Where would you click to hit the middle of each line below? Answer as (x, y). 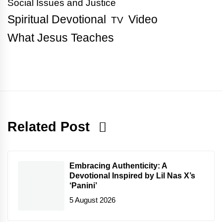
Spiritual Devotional (57, 19)
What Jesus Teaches (61, 37)
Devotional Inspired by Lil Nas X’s (132, 175)
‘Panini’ (83, 185)
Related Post (51, 127)
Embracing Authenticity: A (118, 166)
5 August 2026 (92, 200)
